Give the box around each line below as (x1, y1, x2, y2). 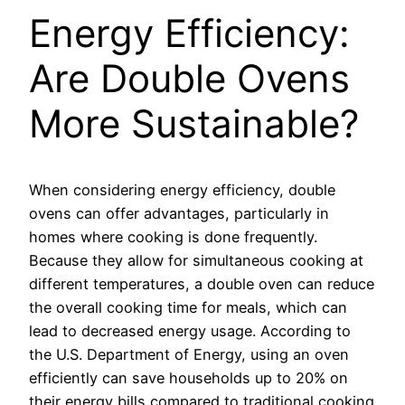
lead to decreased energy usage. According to (29, 322, 351, 341)
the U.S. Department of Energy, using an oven (29, 345, 349, 364)
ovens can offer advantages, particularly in (29, 204, 329, 223)
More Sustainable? (29, 100, 359, 147)
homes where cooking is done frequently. (29, 228, 317, 247)
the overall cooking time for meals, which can (29, 298, 347, 317)
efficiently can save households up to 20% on (29, 369, 348, 388)
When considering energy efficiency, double (29, 181, 335, 200)
